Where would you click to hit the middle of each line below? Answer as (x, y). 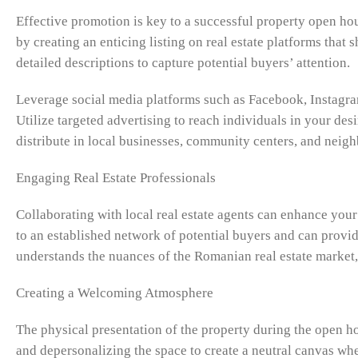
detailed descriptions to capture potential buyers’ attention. (183, 63)
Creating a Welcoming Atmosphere (115, 293)
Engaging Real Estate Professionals (116, 178)
